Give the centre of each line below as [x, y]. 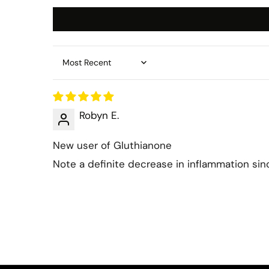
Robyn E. [99, 115]
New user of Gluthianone [112, 145]
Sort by [69, 68]
